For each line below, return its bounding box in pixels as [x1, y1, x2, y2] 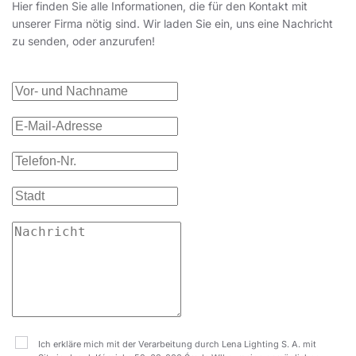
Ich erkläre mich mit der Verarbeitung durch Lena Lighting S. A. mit [38, 339, 316, 350]
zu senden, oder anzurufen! [12, 34, 155, 48]
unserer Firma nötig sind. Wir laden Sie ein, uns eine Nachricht [12, 17, 333, 31]
